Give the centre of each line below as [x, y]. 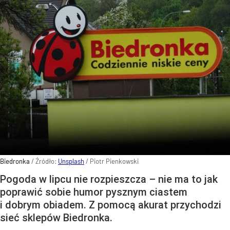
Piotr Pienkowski [114, 161]
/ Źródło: [45, 161]
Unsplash [71, 161]
